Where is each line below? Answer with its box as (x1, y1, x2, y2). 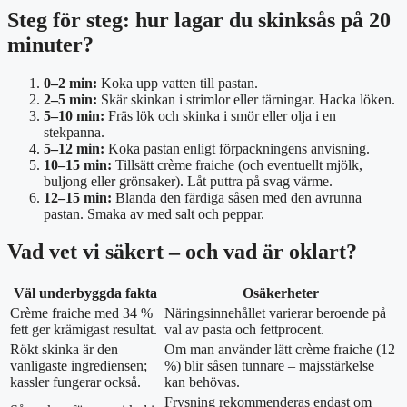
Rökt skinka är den (10, 342, 118, 358)
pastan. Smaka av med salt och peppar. (44, 205, 264, 222)
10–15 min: (44, 156, 112, 173)
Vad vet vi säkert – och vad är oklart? (7, 240, 357, 264)
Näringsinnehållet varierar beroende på (164, 305, 386, 322)
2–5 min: (44, 91, 97, 107)
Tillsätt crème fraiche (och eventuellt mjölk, (112, 156, 362, 173)
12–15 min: (44, 189, 112, 205)
